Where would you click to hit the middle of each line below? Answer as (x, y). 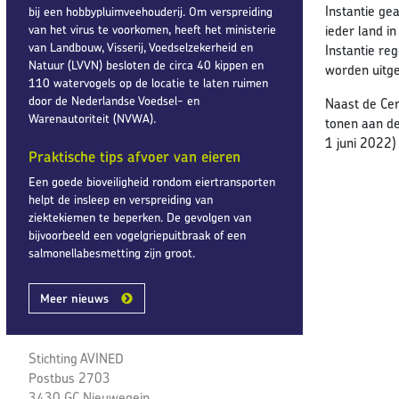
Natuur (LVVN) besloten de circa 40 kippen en (146, 65)
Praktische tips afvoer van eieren (134, 156)
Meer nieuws (74, 298)
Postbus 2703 (69, 378)
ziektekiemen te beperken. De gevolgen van (140, 217)
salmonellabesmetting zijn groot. (112, 252)
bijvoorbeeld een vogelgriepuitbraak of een (137, 235)
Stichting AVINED (76, 358)
